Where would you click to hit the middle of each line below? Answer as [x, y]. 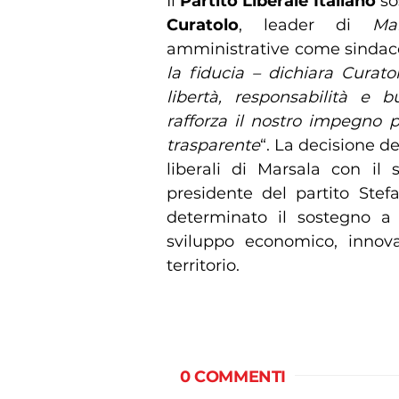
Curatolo [203, 24]
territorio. [203, 265]
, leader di [306, 24]
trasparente [213, 145]
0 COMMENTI [233, 376]
